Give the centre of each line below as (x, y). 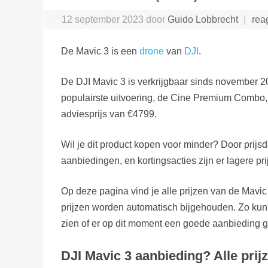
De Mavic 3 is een (100, 51)
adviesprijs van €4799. (109, 114)
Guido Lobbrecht (202, 19)
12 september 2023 (102, 19)
